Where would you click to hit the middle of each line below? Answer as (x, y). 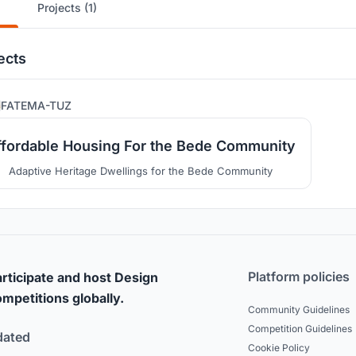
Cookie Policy (279, 348)
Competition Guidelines (300, 329)
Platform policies (299, 277)
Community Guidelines (299, 310)
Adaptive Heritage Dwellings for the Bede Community (140, 171)
